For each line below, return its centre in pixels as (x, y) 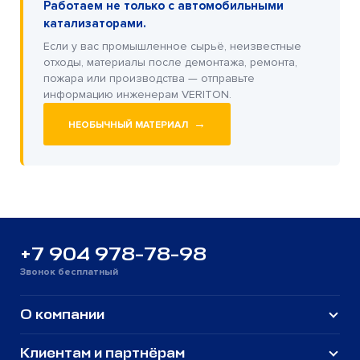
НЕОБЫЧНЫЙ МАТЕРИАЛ (129, 125)
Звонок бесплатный (69, 272)
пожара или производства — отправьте (149, 79)
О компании (62, 315)
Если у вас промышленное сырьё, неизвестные (172, 47)
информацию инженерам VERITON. (137, 95)
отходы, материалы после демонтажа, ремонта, (170, 63)
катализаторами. (95, 24)
